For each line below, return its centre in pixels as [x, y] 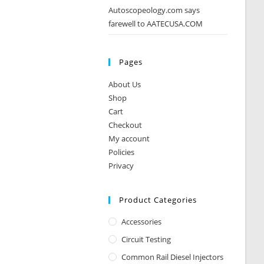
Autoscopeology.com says [154, 10]
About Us [125, 84]
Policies [122, 152]
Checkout [126, 125]
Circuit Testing [146, 239]
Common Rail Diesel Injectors [173, 257]
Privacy [121, 166]
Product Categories [158, 200]
